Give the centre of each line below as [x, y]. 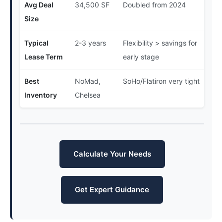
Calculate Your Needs [112, 154]
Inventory [41, 95]
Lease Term [44, 57]
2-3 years [90, 43]
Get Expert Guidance [112, 190]
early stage [141, 57]
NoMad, [88, 81]
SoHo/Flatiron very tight [161, 81]
